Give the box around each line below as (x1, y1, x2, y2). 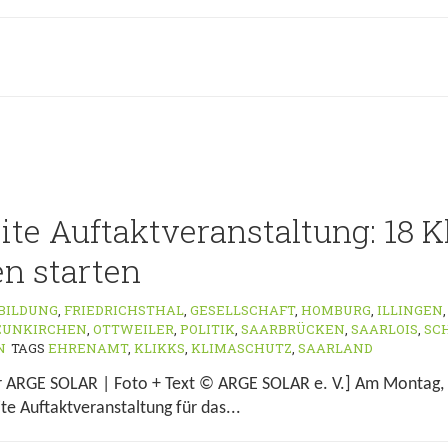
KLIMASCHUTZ (191, 339, 292, 357)
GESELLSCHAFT (190, 301, 295, 319)
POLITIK (180, 320, 235, 338)
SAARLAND (298, 339, 373, 357)
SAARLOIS (351, 320, 418, 338)
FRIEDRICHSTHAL (64, 301, 184, 319)
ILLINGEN (377, 301, 443, 319)
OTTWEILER (93, 320, 174, 338)
